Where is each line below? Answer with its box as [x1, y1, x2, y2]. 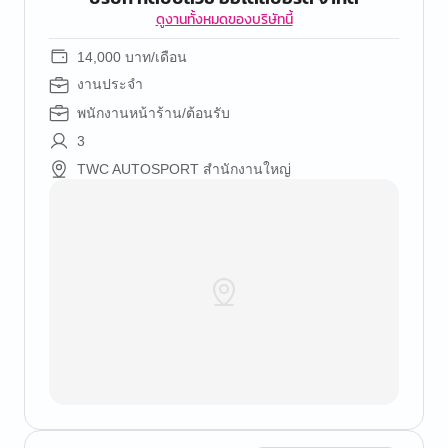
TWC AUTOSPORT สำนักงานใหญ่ [77, 161, 291, 177]
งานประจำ [77, 77, 143, 92]
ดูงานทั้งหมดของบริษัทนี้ [155, 9, 293, 30]
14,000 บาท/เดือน [77, 49, 187, 65]
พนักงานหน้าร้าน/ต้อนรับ [77, 105, 230, 121]
